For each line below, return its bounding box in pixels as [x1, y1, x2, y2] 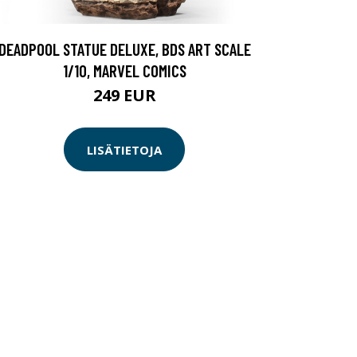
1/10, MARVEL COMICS [62, 61, 186, 80]
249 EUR [92, 84, 156, 106]
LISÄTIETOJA [87, 141, 162, 158]
